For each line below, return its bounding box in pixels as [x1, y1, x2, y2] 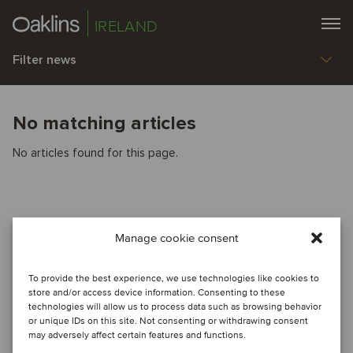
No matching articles [13, 112, 196, 135]
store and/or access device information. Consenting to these [28, 287, 285, 299]
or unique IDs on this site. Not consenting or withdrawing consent [28, 315, 308, 327]
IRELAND [95, 17, 158, 36]
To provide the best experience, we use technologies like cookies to [28, 273, 319, 284]
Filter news [13, 52, 76, 68]
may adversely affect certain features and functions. [28, 329, 246, 341]
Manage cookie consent [115, 231, 238, 245]
